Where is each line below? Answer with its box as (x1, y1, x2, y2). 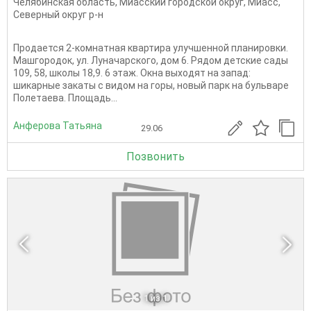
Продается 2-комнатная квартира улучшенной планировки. (13, 42, 288, 54)
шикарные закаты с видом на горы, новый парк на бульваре (13, 80, 289, 92)
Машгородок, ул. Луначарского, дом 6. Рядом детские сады (13, 55, 288, 67)
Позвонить (126, 150, 185, 164)
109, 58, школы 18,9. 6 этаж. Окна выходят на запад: (13, 67, 251, 79)
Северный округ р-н (13, 9, 103, 21)
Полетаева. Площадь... (13, 92, 117, 104)
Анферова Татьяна (13, 119, 102, 131)
